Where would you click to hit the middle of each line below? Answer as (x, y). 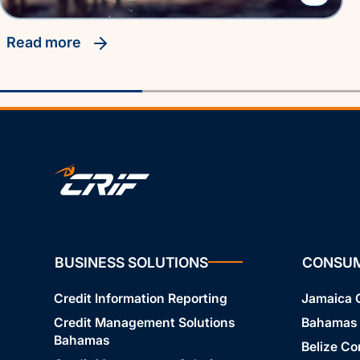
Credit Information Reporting (140, 298)
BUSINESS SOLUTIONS (131, 262)
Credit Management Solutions (144, 322)
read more (50, 43)
